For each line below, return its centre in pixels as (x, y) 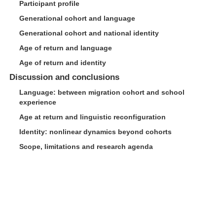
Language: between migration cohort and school (102, 92)
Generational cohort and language (77, 18)
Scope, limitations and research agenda (86, 147)
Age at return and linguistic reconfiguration (92, 117)
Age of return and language (65, 48)
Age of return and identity (62, 63)
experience (37, 102)
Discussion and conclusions (64, 77)
